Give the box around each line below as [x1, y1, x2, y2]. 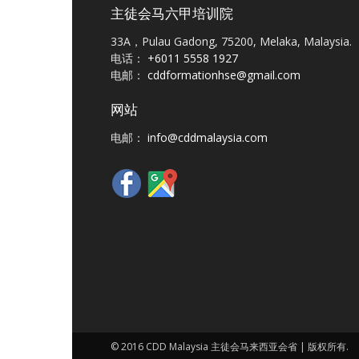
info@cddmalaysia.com [147, 130, 268, 146]
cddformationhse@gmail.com [147, 67, 301, 83]
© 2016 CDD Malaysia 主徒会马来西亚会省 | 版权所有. [111, 340, 349, 354]
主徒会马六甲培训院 [111, 6, 233, 22]
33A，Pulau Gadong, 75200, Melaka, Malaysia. [111, 34, 352, 50]
